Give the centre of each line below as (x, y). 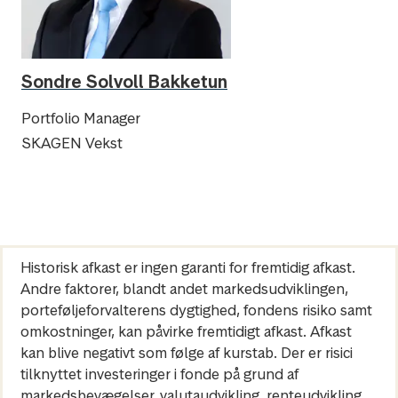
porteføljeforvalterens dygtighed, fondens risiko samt (196, 310)
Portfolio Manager (81, 118)
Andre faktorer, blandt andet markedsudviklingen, (184, 289)
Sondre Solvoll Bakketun (124, 82)
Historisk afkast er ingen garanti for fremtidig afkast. (188, 267)
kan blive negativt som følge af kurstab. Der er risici (187, 353)
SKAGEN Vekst (72, 143)
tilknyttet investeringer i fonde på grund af (159, 374)
